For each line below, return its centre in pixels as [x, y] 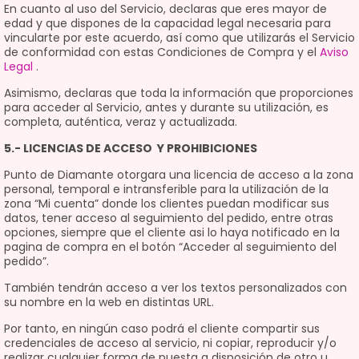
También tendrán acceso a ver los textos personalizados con [175, 288]
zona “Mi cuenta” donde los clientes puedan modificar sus [167, 204]
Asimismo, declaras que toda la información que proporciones [179, 93]
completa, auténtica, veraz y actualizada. [121, 122]
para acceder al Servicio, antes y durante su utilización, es [166, 107]
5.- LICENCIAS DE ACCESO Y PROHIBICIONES [131, 148]
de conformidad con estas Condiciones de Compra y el [162, 52]
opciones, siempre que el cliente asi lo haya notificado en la [172, 232]
